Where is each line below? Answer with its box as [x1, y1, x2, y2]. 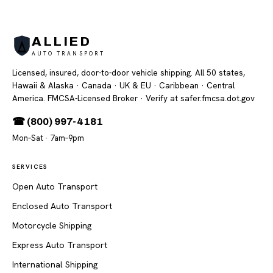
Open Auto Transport [12, 181, 97, 192]
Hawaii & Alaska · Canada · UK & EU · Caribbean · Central [12, 80, 235, 91]
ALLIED [32, 34, 91, 48]
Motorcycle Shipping [12, 220, 91, 231]
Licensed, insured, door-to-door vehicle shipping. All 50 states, [12, 67, 245, 78]
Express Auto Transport [12, 239, 107, 250]
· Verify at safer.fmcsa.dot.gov [138, 93, 255, 104]
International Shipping [12, 259, 97, 270]
